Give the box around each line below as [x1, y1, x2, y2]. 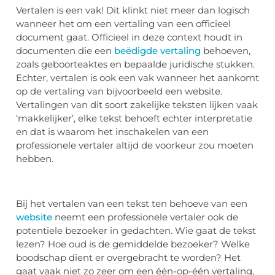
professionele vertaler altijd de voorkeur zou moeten [16, 139, 254, 151]
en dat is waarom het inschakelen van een [16, 125, 209, 137]
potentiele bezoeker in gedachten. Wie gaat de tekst [16, 224, 256, 236]
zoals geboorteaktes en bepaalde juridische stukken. [16, 58, 255, 70]
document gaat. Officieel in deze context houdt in [16, 31, 242, 43]
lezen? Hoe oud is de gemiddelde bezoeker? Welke [16, 238, 250, 250]
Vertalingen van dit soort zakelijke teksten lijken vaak [16, 98, 258, 110]
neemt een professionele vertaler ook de [52, 211, 238, 223]
